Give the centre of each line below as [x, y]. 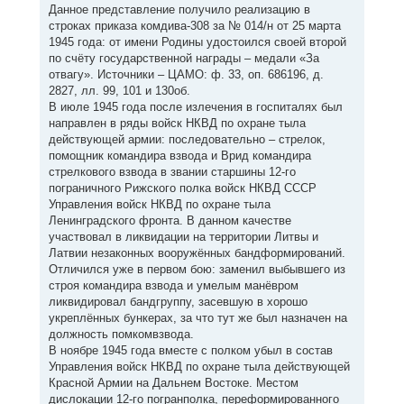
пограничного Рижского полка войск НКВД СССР [182, 188]
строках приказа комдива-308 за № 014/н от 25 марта [194, 25]
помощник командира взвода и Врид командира [179, 155]
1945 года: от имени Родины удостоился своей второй [197, 41]
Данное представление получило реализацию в [179, 9]
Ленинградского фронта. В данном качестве [170, 220]
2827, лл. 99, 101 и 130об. [119, 90]
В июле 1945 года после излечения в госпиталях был [195, 106]
